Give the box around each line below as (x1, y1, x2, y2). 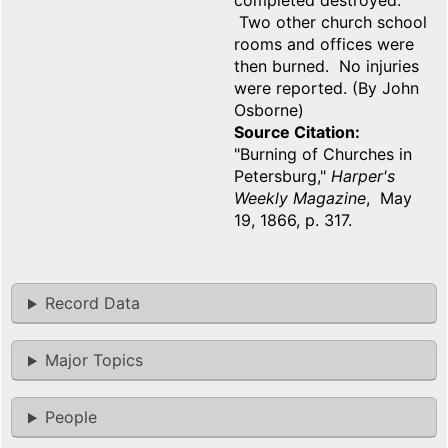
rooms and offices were (234, 34, 414, 55)
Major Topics (44, 350, 143, 371)
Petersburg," (234, 166, 331, 187)
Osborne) (234, 100, 304, 121)
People (44, 407, 97, 428)
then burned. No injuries (234, 56, 419, 77)
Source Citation (234, 122, 355, 143)
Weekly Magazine (234, 188, 366, 209)
